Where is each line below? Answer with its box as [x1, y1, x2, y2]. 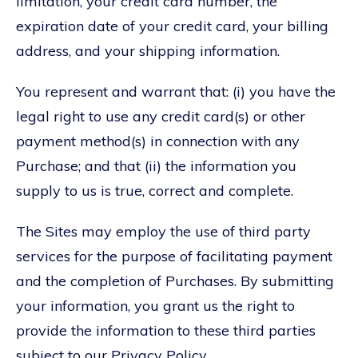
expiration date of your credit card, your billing [16, 16, 328, 35]
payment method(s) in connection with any [16, 131, 300, 150]
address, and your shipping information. [16, 41, 280, 60]
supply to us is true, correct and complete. [16, 181, 293, 200]
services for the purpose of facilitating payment [16, 246, 332, 265]
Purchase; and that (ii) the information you [16, 156, 296, 175]
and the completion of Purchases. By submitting [16, 271, 334, 290]
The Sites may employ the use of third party [16, 221, 311, 241]
